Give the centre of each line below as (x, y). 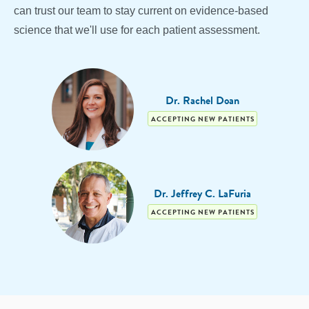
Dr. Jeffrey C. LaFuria (202, 193)
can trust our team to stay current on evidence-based (141, 10)
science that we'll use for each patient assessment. (137, 30)
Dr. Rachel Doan (202, 100)
